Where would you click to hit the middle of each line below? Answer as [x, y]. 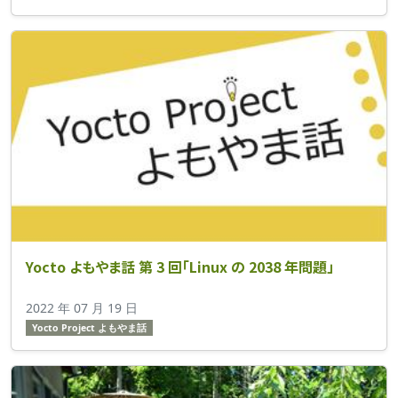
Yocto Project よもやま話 [89, 327]
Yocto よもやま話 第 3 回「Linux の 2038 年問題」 [180, 266]
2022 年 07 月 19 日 [82, 307]
